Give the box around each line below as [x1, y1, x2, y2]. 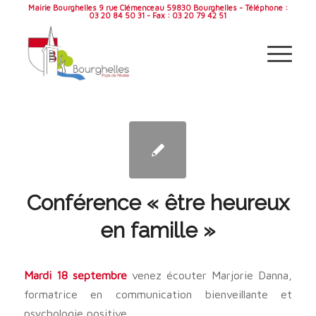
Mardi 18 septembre [23, 267, 127, 281]
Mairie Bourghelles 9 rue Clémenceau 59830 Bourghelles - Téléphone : [28, 3, 288, 12]
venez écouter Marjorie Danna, [126, 267, 293, 281]
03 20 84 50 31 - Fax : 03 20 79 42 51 [89, 11, 227, 20]
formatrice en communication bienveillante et [23, 286, 293, 300]
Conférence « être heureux [26, 190, 289, 215]
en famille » [100, 218, 216, 243]
